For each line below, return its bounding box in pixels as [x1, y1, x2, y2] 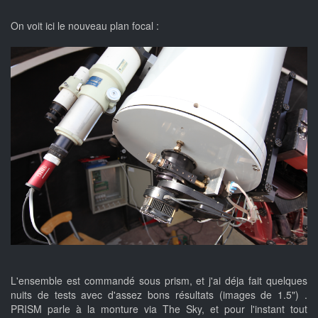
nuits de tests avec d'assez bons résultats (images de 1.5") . [11, 287, 307, 302]
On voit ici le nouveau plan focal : [11, 18, 159, 33]
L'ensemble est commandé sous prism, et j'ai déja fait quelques [11, 273, 307, 288]
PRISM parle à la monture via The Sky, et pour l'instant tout [11, 302, 307, 317]
